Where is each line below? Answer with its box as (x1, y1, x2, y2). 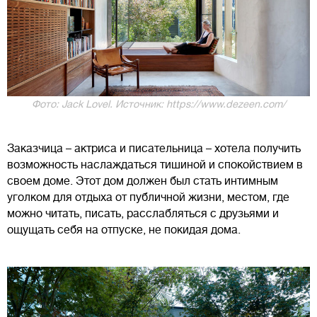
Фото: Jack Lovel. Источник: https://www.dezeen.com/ (31, 98, 286, 110)
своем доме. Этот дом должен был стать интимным (7, 175, 278, 188)
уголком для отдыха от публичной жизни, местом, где (7, 191, 289, 204)
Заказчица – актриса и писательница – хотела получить (7, 142, 301, 156)
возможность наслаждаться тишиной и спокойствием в (7, 158, 303, 172)
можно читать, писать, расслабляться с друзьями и (7, 207, 279, 221)
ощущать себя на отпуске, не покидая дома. (7, 224, 243, 237)
